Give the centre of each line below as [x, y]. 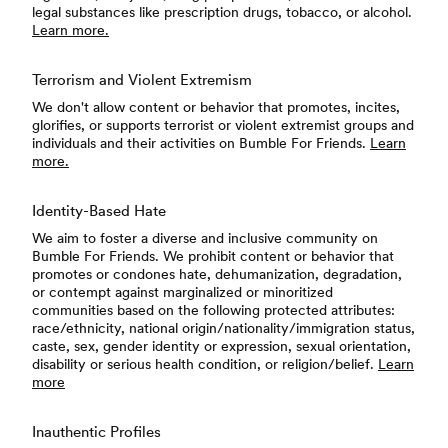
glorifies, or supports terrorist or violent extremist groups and [223, 125]
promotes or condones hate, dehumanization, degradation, [217, 274]
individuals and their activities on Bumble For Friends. [201, 143]
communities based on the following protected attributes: [213, 310]
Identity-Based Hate [99, 211]
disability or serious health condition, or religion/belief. [205, 364]
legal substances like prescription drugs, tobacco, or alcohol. [222, 12]
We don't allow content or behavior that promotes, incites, [216, 107]
